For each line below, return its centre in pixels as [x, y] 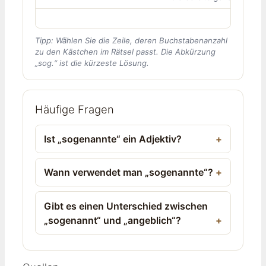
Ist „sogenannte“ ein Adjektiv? [113, 139]
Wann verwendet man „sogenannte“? [129, 172]
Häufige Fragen [75, 109]
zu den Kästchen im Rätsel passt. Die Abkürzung [125, 51]
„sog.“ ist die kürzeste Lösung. [92, 63]
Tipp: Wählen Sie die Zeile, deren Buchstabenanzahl [131, 40]
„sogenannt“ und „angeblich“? [113, 220]
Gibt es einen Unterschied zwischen [126, 206]
